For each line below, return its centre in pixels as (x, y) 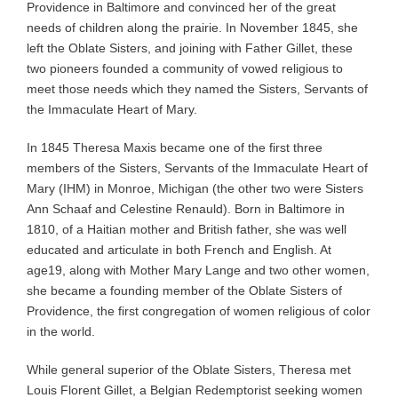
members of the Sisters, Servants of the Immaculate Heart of (197, 167)
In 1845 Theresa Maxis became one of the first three (175, 147)
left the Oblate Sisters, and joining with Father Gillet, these (190, 48)
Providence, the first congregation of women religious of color (199, 310)
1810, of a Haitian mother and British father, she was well (187, 229)
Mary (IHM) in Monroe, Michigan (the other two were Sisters (195, 188)
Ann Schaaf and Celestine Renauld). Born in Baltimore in (186, 208)
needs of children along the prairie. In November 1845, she (192, 27)
